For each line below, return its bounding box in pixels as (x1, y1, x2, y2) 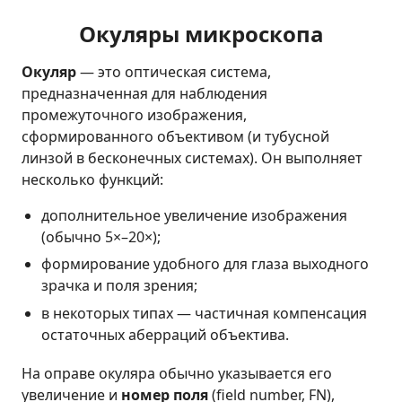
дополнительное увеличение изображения (41, 205, 348, 225)
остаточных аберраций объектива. (41, 324, 290, 345)
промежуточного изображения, (22, 104, 247, 125)
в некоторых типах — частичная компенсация (41, 302, 368, 323)
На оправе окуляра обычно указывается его (22, 363, 332, 383)
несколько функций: (22, 169, 163, 189)
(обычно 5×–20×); (41, 226, 162, 247)
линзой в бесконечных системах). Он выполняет (22, 147, 363, 168)
